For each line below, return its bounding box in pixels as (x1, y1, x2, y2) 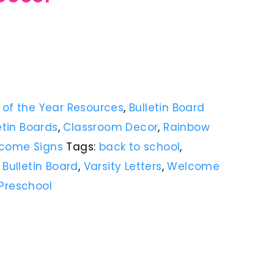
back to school (98, 139, 180, 154)
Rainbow (163, 120, 210, 135)
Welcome (167, 159, 220, 174)
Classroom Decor (63, 120, 158, 135)
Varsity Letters (83, 159, 162, 174)
